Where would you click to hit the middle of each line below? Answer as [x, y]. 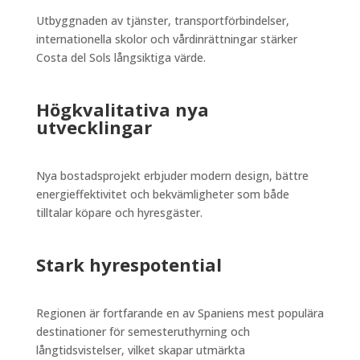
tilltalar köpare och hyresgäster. [119, 212]
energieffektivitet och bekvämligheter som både [162, 194]
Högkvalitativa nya [122, 109]
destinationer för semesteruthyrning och [143, 331]
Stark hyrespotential [129, 264]
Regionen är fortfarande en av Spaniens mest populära [180, 313]
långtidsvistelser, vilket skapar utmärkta [140, 350]
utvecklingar [94, 127]
